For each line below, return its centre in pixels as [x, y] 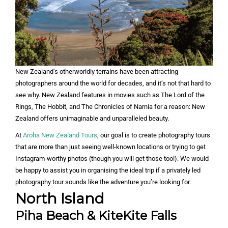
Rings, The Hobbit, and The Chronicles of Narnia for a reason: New [110, 107]
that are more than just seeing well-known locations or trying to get [110, 147]
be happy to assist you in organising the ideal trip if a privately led [108, 170]
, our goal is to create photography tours [154, 135]
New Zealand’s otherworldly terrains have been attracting [97, 72]
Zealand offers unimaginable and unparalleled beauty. [92, 119]
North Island [60, 199]
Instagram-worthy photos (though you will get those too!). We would [112, 159]
